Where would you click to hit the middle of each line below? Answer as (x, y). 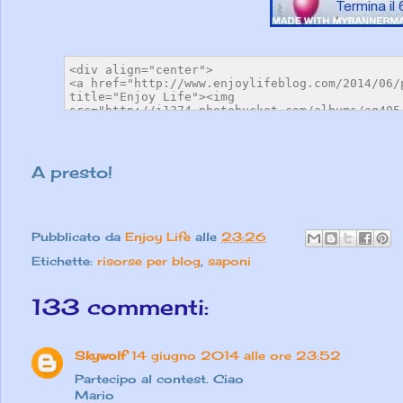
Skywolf (100, 356)
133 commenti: (120, 307)
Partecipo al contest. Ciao (159, 379)
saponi (229, 261)
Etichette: (64, 261)
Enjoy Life (158, 236)
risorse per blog (149, 261)
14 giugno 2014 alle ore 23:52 (236, 356)
